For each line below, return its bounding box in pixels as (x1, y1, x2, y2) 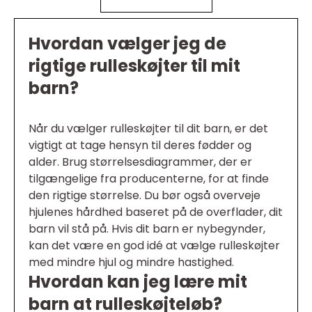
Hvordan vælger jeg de (29, 32, 226, 56)
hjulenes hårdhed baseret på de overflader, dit (29, 204, 283, 221)
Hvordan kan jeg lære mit (29, 270, 247, 294)
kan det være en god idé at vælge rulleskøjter (29, 237, 280, 254)
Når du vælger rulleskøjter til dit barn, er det (29, 120, 268, 137)
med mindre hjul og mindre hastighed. (29, 254, 234, 271)
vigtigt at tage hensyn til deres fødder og (29, 137, 251, 154)
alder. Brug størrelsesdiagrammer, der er (29, 154, 252, 171)
